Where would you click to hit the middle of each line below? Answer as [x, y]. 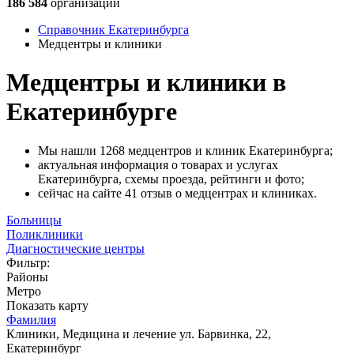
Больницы [34, 220]
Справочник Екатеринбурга [113, 30]
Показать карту [47, 305]
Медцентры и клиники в [146, 83]
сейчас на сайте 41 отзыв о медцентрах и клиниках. [177, 193]
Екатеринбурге [92, 112]
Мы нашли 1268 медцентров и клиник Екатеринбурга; [185, 150]
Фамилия [31, 319]
